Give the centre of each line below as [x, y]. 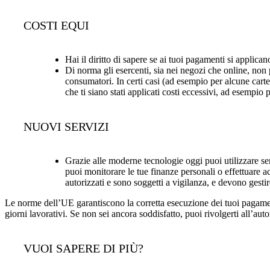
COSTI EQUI [56, 25]
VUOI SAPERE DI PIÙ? [83, 248]
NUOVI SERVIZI [66, 126]
